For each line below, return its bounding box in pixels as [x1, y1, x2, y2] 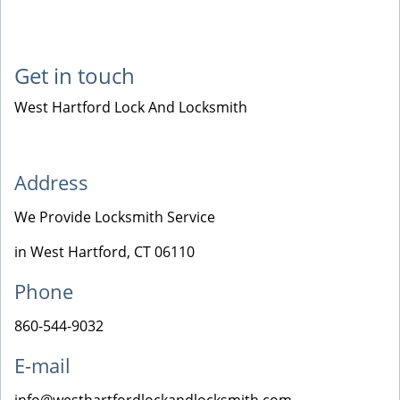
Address [14, 169, 88, 196]
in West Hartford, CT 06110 [14, 242, 195, 262]
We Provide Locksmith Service [14, 207, 215, 227]
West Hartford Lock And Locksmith [14, 97, 247, 117]
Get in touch [14, 61, 135, 90]
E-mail [14, 352, 71, 379]
